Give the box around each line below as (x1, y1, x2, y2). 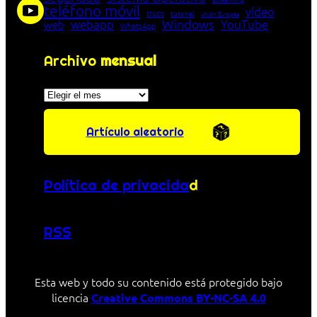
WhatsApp (120, 20, 156, 32)
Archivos (43, 83, 97, 101)
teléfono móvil (44, 1, 140, 20)
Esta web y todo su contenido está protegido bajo (35, 274, 282, 290)
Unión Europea (201, 9, 239, 19)
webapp (71, 16, 114, 33)
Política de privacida (44, 176, 189, 195)
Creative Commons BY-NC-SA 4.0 (91, 290, 266, 306)
